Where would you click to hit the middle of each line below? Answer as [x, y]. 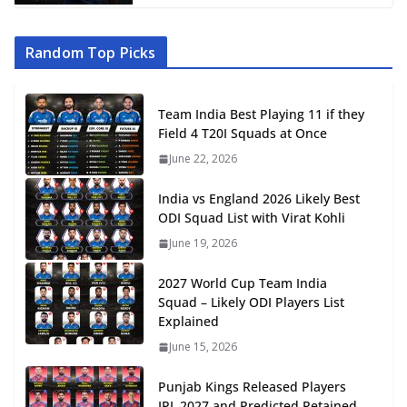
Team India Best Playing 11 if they [261, 114]
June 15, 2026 [203, 347]
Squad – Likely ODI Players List [251, 303]
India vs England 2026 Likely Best [259, 199]
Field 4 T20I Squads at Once [243, 134]
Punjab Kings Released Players [252, 387]
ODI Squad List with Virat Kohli [252, 218]
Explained [189, 322]
